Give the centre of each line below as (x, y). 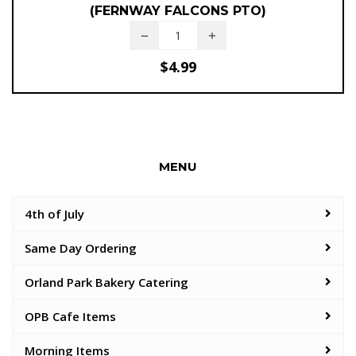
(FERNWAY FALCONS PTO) (178, 11)
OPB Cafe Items (70, 316)
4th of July (54, 214)
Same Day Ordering (81, 248)
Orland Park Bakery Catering (106, 282)
